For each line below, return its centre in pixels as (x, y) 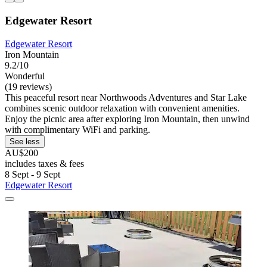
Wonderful (25, 76)
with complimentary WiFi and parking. (77, 129)
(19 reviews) (28, 86)
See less (25, 141)
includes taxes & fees (44, 163)
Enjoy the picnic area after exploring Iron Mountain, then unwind (127, 119)
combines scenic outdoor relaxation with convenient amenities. (122, 108)
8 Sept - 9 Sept (32, 174)
